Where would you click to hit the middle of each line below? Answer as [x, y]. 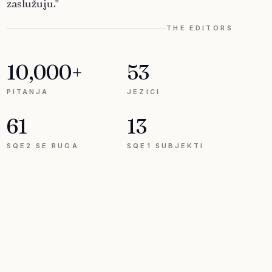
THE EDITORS [199, 28]
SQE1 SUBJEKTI [166, 146]
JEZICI [144, 92]
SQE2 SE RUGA [42, 146]
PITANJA [28, 92]
